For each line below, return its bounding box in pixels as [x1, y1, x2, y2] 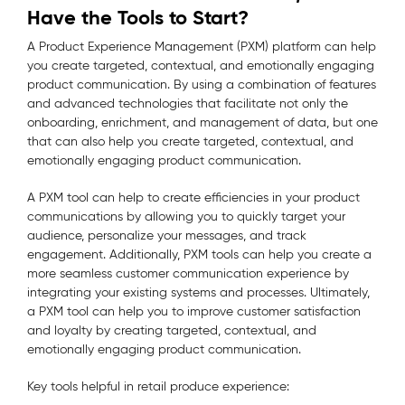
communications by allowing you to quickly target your [27, 208, 345, 224]
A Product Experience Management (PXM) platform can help [27, 38, 376, 54]
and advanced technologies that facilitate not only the [27, 95, 348, 111]
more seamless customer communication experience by [27, 265, 349, 281]
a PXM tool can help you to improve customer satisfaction [27, 303, 361, 319]
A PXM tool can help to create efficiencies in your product [27, 189, 360, 205]
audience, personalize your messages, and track [27, 227, 306, 243]
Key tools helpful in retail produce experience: [27, 378, 293, 394]
